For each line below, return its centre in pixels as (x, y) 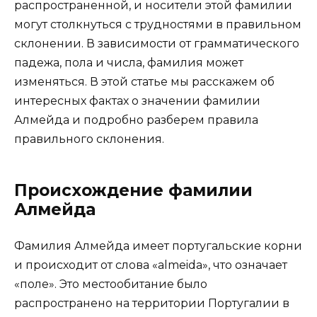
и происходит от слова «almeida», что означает (151, 265)
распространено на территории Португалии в (152, 303)
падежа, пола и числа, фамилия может (129, 62)
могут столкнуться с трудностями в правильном (158, 24)
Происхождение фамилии (133, 190)
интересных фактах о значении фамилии (137, 100)
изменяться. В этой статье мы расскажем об (144, 81)
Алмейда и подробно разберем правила (136, 120)
